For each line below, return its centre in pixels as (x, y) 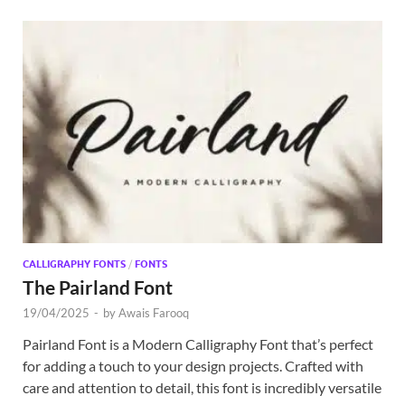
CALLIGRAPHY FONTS (74, 264)
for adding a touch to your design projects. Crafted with (193, 365)
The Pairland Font (98, 287)
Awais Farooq (154, 312)
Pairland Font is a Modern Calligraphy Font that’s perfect (198, 344)
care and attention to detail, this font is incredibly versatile (202, 387)
